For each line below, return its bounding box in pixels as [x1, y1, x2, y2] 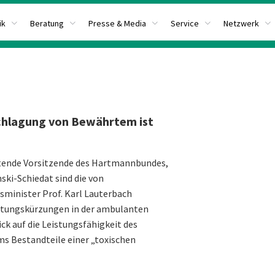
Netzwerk [223, 18, 259, 29]
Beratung [30, 18, 64, 29]
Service [171, 18, 199, 29]
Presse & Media [88, 18, 146, 29]
